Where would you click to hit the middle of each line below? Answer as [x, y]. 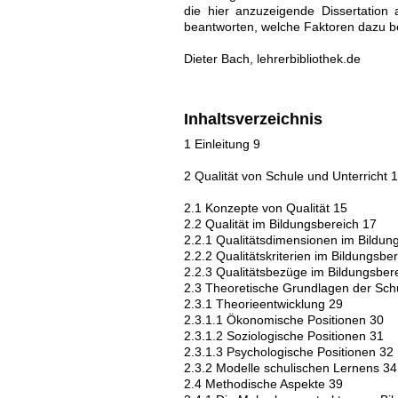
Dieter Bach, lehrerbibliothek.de [272, 59]
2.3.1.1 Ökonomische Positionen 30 [284, 320]
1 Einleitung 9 [222, 144]
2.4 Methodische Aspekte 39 [263, 384]
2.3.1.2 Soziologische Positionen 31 [284, 336]
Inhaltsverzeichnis [253, 119]
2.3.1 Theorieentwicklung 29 [263, 304]
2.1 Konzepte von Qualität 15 [266, 208]
